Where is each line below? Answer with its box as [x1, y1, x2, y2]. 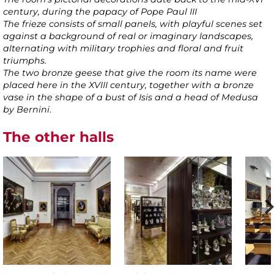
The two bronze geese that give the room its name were [3, 67, 257, 79]
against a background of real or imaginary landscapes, [3, 31, 253, 42]
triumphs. [3, 55, 46, 67]
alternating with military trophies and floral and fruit [3, 43, 243, 54]
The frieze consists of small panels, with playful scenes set [3, 18, 262, 30]
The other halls [3, 128, 114, 146]
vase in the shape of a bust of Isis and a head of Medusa [3, 92, 258, 103]
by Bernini [3, 104, 50, 116]
